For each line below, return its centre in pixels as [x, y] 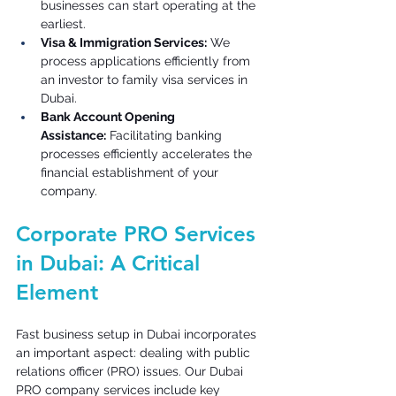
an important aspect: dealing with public [135, 352]
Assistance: [73, 135]
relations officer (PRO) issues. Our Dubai [131, 371]
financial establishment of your [131, 172]
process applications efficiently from [147, 61]
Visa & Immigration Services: [124, 42]
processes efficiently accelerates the [148, 153]
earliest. [65, 23]
